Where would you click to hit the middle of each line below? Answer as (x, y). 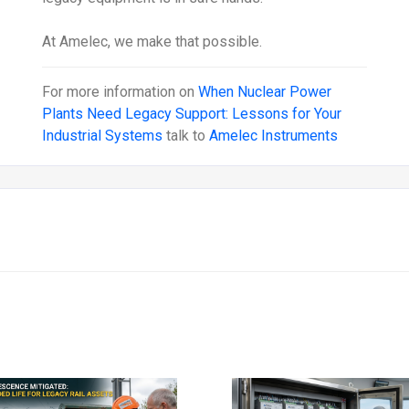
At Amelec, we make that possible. (152, 41)
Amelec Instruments (274, 135)
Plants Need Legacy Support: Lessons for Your (192, 113)
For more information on (121, 91)
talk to (186, 135)
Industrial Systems (103, 135)
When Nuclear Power (265, 91)
